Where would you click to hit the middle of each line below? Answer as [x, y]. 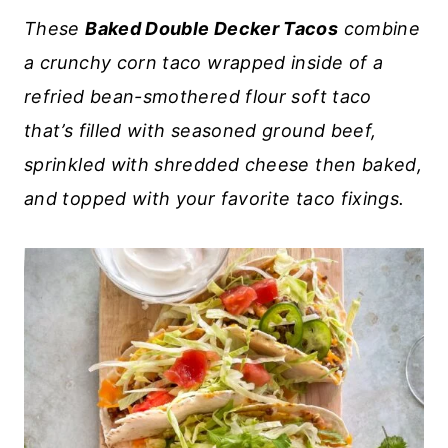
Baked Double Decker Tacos [212, 29]
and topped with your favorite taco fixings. [217, 199]
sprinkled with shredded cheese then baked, [223, 165]
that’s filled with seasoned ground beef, [200, 131]
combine [379, 29]
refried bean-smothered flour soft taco [198, 97]
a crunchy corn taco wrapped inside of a [204, 63]
